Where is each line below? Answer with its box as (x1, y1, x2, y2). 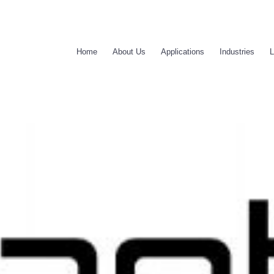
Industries (220, 47, 254, 56)
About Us (113, 47, 146, 56)
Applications (161, 47, 204, 56)
